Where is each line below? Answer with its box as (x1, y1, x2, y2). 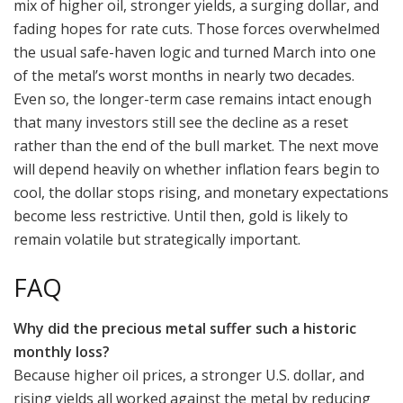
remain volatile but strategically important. (13, 229, 304, 250)
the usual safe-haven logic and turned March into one (13, 42, 376, 63)
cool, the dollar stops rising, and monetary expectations (13, 183, 389, 203)
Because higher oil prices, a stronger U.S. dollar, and (13, 364, 364, 385)
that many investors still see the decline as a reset (13, 112, 348, 133)
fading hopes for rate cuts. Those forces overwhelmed (13, 19, 380, 40)
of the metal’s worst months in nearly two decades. (13, 66, 354, 86)
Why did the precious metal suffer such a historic (13, 318, 356, 338)
